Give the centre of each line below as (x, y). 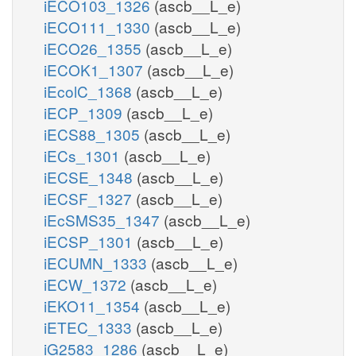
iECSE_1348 (90, 176)
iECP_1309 (85, 112)
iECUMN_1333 (97, 262)
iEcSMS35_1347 (104, 219)
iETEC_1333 (90, 327)
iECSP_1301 (90, 241)
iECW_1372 (87, 284)
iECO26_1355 (95, 48)
